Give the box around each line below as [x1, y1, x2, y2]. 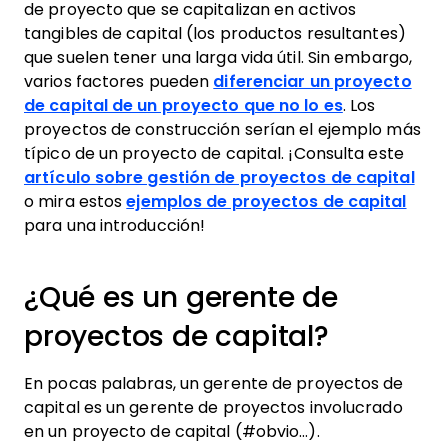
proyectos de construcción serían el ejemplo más [24, 121, 421, 138]
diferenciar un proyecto [213, 73, 412, 90]
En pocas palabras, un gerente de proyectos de [24, 375, 404, 392]
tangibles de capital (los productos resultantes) [24, 25, 406, 42]
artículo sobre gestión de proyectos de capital [24, 169, 415, 186]
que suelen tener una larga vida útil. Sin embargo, [24, 49, 413, 66]
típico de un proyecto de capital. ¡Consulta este [24, 145, 404, 162]
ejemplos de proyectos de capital [126, 193, 407, 210]
